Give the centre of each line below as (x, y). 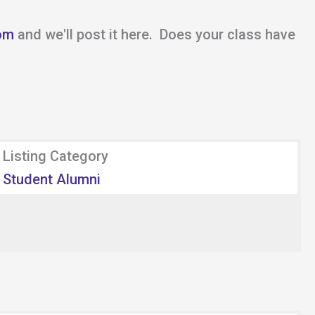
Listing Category (56, 156)
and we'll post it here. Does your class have (155, 34)
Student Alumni (52, 179)
